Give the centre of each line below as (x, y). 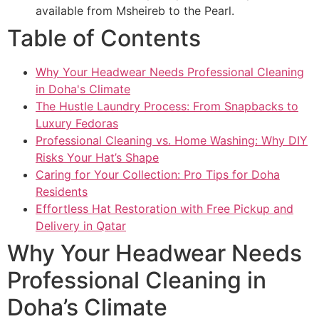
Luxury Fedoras (77, 124)
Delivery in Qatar (81, 226)
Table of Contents (104, 38)
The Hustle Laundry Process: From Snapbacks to (167, 106)
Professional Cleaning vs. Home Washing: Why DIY (172, 141)
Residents (62, 192)
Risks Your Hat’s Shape (97, 158)
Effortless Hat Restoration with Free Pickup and (164, 209)
